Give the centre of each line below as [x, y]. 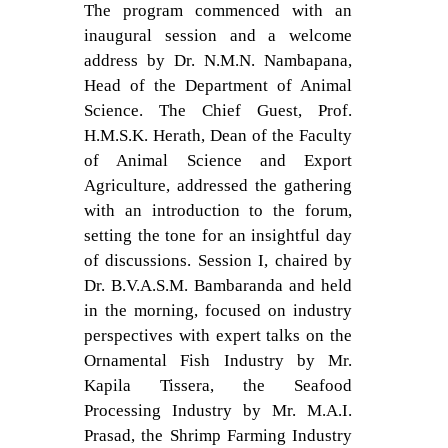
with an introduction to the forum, [218, 210]
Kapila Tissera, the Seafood [218, 385]
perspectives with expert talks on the [218, 335]
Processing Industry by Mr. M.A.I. [218, 410]
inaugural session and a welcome [218, 35]
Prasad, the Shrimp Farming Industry [218, 435]
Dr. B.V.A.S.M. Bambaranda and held [218, 285]
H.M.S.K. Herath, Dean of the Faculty [218, 135]
